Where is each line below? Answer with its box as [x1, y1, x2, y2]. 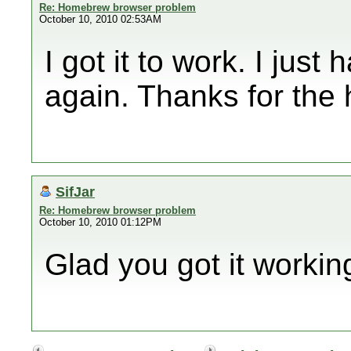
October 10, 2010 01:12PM [39, 216, 161, 228]
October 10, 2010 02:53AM [39, 13, 161, 25]
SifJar [56, 183, 95, 200]
